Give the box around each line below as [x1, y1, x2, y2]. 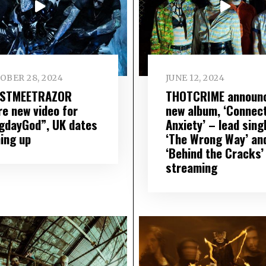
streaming [165, 157, 217, 176]
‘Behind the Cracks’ [165, 143, 264, 162]
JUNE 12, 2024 [165, 72, 225, 84]
